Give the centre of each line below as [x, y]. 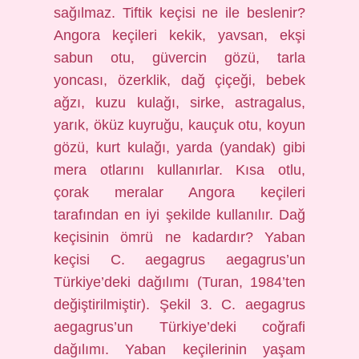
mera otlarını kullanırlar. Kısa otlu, [179, 170]
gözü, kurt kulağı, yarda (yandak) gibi [179, 147]
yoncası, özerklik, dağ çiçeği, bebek [179, 80]
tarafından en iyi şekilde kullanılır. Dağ [179, 215]
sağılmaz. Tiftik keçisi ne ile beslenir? [179, 13]
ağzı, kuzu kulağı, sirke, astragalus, [179, 103]
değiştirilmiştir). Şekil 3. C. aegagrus [179, 305]
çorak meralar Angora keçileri [179, 192]
